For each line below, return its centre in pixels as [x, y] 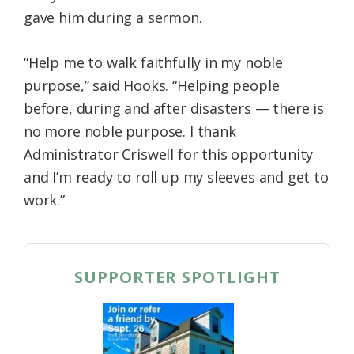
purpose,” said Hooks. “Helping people [152, 86]
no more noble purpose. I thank [130, 132]
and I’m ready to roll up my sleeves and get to [176, 177]
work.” [44, 200]
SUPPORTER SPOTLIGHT [177, 277]
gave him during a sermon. [113, 18]
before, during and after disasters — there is [174, 109]
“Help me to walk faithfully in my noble [153, 63]
